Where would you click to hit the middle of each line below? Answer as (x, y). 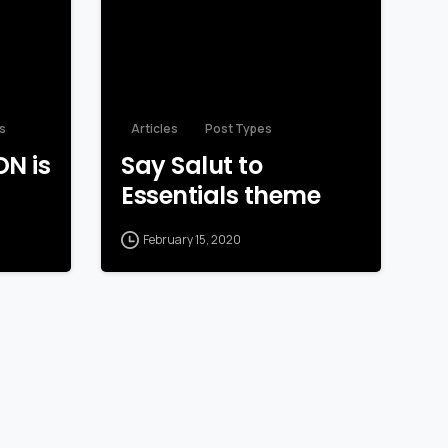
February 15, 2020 (192, 240)
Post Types (238, 129)
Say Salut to (192, 166)
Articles (154, 129)
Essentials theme (221, 196)
